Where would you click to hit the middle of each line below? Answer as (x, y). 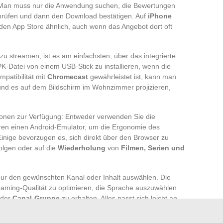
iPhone (160, 16)
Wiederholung (82, 148)
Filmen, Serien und (153, 148)
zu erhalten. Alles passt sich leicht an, (119, 198)
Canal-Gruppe (36, 198)
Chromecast (68, 76)
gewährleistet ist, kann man (132, 76)
